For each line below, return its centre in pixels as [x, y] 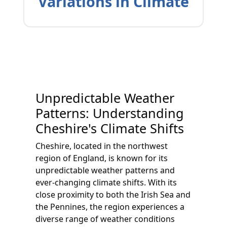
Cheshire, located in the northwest [102, 146]
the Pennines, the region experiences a [110, 207]
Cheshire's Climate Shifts [110, 128]
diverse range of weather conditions [105, 219]
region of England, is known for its [102, 158]
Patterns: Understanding [110, 113]
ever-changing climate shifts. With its [106, 182]
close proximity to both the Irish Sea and [113, 195]
